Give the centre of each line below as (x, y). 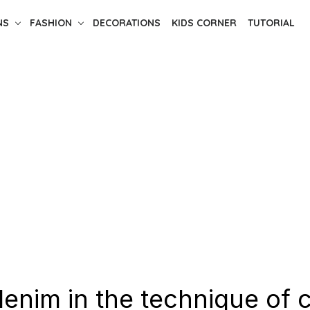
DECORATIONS (126, 23)
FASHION (51, 23)
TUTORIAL (271, 23)
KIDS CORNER (204, 23)
